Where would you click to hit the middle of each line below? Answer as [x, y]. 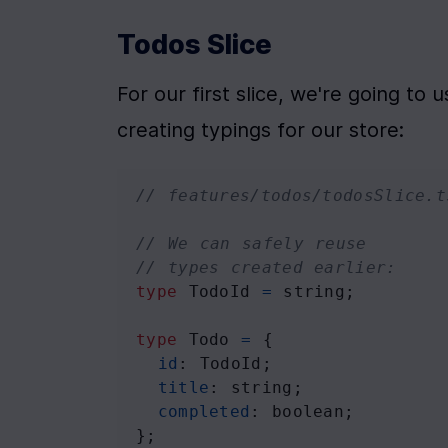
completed [204, 411]
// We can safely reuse [251, 243]
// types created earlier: [266, 267]
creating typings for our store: [260, 130]
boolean [308, 411]
